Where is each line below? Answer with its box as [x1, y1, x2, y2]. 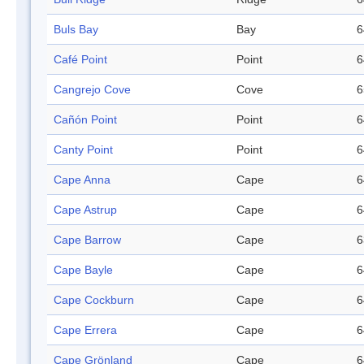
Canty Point [54, 143, 113, 157]
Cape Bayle [54, 263, 113, 277]
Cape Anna [54, 173, 110, 187]
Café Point [54, 53, 107, 67]
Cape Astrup [54, 203, 117, 217]
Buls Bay [54, 23, 98, 37]
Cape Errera [54, 323, 117, 337]
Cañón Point [54, 113, 117, 127]
